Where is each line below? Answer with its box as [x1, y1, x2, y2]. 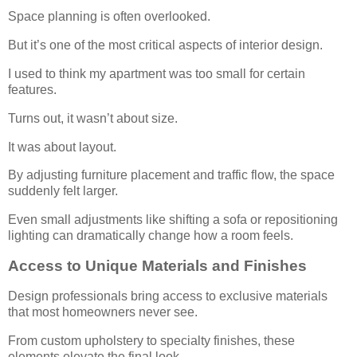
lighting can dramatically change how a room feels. [8, 229, 293, 243]
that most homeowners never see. [8, 304, 198, 319]
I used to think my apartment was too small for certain [8, 66, 305, 80]
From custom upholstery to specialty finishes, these [8, 333, 295, 347]
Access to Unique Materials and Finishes [8, 257, 307, 275]
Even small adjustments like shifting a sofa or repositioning [8, 213, 338, 227]
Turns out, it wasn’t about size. [8, 111, 178, 125]
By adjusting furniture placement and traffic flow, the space [8, 168, 335, 182]
